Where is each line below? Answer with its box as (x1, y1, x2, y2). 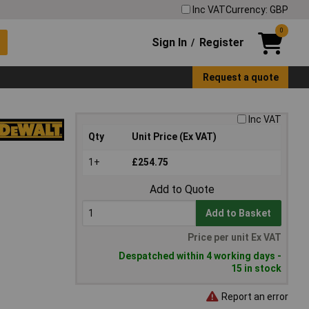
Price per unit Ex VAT (188, 232, 281, 243)
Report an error (219, 290, 288, 302)
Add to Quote (149, 183, 215, 197)
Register (199, 35, 244, 49)
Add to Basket (206, 208, 272, 219)
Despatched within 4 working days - (119, 250, 281, 262)
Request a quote (202, 71, 279, 83)
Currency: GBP (226, 3, 288, 15)
